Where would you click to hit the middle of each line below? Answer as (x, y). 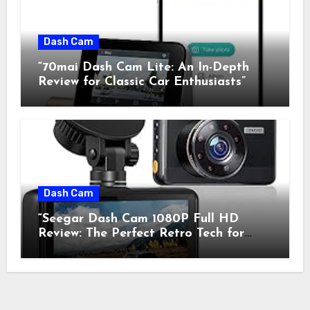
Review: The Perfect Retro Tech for (141, 234)
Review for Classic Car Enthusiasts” (142, 82)
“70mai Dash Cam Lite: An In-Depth (143, 67)
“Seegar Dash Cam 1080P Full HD (138, 219)
